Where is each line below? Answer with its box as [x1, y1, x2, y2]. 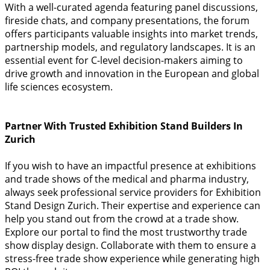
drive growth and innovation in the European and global [5, 67, 259, 81]
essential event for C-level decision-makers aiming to [5, 54, 243, 67]
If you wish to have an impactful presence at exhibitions [5, 159, 256, 172]
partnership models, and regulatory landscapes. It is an [5, 40, 256, 54]
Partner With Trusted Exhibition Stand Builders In [5, 119, 243, 133]
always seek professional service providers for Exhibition [5, 185, 261, 199]
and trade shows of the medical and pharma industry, [5, 172, 249, 186]
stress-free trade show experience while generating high [5, 251, 260, 265]
